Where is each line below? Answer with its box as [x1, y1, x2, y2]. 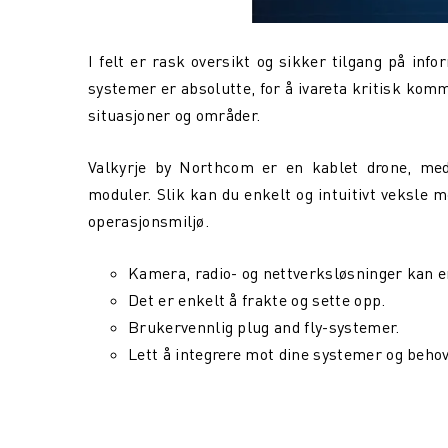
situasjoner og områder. [88, 105, 261, 125]
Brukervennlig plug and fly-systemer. [128, 317, 400, 337]
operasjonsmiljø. [88, 211, 214, 231]
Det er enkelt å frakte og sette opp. [128, 290, 386, 310]
